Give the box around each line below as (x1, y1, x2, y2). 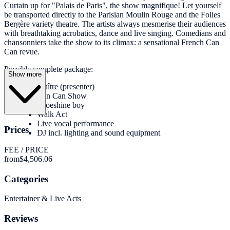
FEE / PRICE (4, 145, 49, 154)
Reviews (4, 213, 38, 224)
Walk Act (37, 110, 67, 119)
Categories (4, 173, 48, 184)
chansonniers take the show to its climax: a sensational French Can (4, 38, 219, 47)
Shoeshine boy (37, 101, 85, 110)
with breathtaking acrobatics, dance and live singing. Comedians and (4, 29, 226, 38)
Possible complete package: (4, 65, 93, 74)
